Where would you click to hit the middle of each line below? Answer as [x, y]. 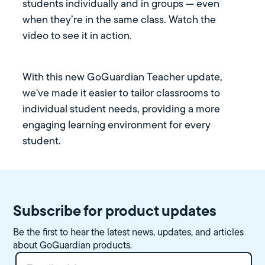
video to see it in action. [77, 36]
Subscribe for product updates [115, 210]
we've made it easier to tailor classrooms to [122, 93]
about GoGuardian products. [73, 245]
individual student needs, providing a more [122, 109]
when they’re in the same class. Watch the [119, 20]
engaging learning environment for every [117, 125]
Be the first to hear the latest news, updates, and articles [129, 232]
